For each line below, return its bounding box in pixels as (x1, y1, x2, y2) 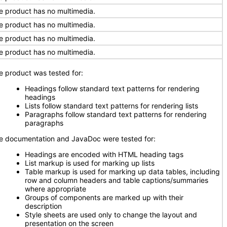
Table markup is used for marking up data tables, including (25, 167, 220, 176)
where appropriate (25, 184, 86, 193)
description (25, 202, 62, 210)
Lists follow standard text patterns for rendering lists (25, 101, 198, 110)
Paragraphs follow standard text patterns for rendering (25, 110, 207, 119)
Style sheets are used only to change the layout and (25, 210, 197, 219)
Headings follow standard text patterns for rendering (25, 84, 200, 93)
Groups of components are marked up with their (25, 193, 183, 202)
